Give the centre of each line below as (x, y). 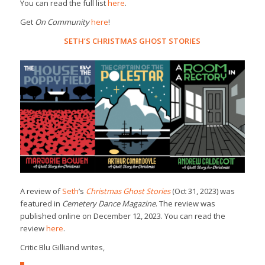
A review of (41, 191)
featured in (41, 203)
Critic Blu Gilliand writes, (62, 247)
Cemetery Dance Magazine (109, 203)
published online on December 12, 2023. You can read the (122, 216)
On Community (63, 22)
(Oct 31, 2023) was (203, 191)
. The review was (185, 203)
